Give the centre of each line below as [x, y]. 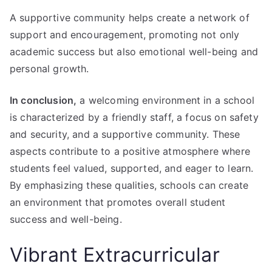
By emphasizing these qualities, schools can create [129, 185]
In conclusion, [43, 100]
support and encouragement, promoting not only [125, 34]
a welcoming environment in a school [166, 100]
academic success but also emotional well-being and [134, 51]
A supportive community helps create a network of [130, 17]
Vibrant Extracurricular [115, 254]
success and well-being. [66, 219]
